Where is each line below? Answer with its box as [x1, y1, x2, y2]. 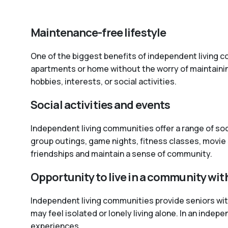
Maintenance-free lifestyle [31, 25, 166, 40]
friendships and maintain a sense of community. [31, 148, 212, 159]
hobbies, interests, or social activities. [31, 76, 177, 87]
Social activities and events [31, 97, 170, 112]
